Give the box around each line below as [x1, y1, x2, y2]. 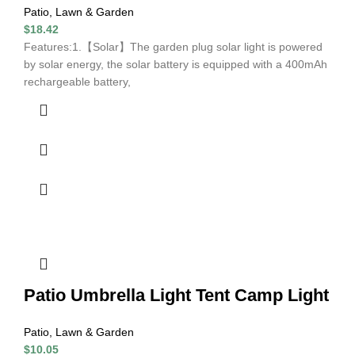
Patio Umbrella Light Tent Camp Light [24, 284, 329, 305]
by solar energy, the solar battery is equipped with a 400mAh [24, 57, 327, 71]
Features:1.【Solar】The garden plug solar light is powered [24, 40, 323, 53]
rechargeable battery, [24, 74, 131, 88]
